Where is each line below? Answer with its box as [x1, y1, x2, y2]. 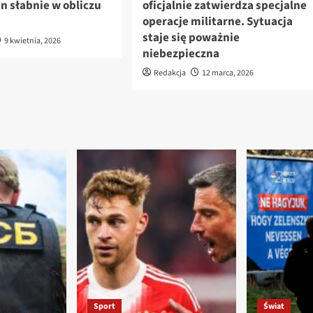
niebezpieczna [142, 45, 219, 63]
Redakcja [153, 67, 186, 80]
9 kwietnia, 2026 [4, 35, 61, 48]
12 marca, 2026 [201, 67, 254, 80]
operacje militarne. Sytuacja [142, 13, 293, 31]
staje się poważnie [142, 29, 240, 47]
